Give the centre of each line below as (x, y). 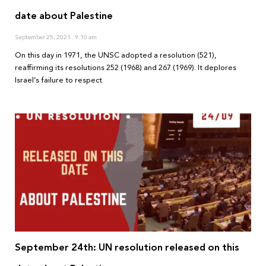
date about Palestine (64, 16)
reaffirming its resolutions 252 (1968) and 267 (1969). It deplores (126, 68)
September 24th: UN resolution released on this (127, 248)
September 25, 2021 (43, 37)
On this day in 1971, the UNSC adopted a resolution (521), (116, 56)
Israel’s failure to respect (58, 80)
